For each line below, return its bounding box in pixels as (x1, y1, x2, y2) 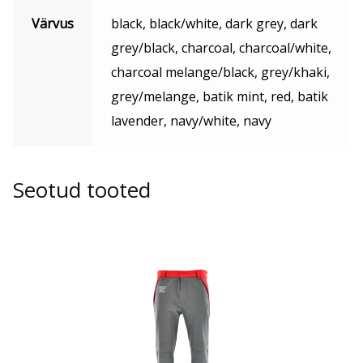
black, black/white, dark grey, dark (110, 15, 318, 33)
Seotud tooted (13, 175, 151, 205)
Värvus (31, 15, 74, 33)
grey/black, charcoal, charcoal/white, (110, 39, 331, 58)
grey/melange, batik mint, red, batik (110, 88, 328, 106)
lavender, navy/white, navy (110, 112, 271, 130)
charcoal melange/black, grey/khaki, (110, 63, 330, 82)
